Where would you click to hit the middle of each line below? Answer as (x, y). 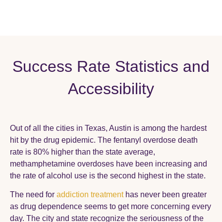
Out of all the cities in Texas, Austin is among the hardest (108, 128)
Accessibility (111, 89)
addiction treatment (90, 195)
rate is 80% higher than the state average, (83, 152)
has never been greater (165, 195)
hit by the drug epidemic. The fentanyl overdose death (104, 140)
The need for (32, 195)
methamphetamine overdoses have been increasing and (109, 164)
